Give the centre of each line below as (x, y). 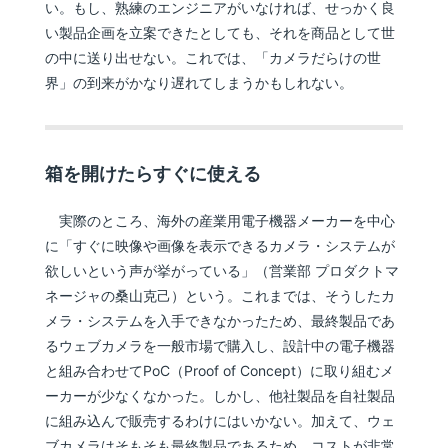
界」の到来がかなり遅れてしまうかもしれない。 (199, 82)
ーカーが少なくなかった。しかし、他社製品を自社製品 (220, 395)
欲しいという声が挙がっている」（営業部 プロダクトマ (222, 270)
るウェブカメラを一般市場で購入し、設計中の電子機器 (220, 345)
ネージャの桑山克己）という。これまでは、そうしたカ (220, 295)
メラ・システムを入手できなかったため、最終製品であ (220, 320)
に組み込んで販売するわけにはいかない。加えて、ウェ (220, 420)
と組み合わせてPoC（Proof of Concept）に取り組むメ (220, 370)
